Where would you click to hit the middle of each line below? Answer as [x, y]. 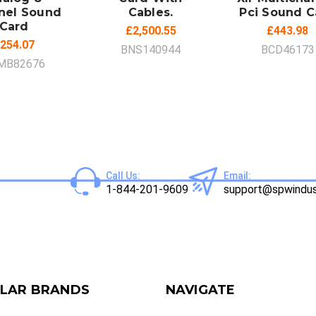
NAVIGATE [200, 290]
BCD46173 [287, 49]
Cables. [151, 12]
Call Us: [123, 176]
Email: [237, 176]
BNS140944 [151, 49]
